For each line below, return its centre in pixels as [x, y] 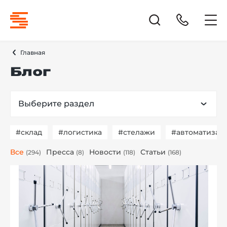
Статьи [153, 152]
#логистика [80, 132]
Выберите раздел [56, 104]
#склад [29, 132]
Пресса [60, 152]
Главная [33, 52]
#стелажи [137, 132]
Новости [105, 152]
